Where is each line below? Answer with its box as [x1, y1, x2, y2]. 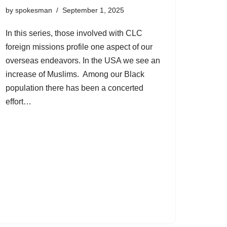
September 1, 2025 [62, 6, 124, 15]
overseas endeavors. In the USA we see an [6, 56, 160, 65]
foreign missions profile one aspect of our [6, 43, 153, 52]
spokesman [15, 6, 52, 15]
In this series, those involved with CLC [6, 29, 142, 38]
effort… [6, 97, 33, 106]
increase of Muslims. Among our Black [6, 70, 144, 79]
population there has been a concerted [6, 84, 143, 93]
